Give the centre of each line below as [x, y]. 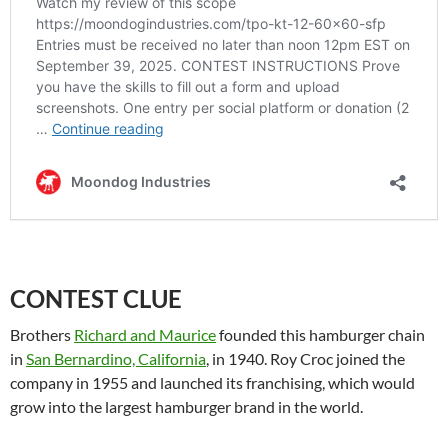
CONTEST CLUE [96, 298]
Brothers [42, 334]
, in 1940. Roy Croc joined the [305, 358]
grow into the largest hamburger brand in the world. [188, 406]
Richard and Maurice [145, 334]
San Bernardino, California [116, 358]
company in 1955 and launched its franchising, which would [212, 382]
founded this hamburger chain [320, 334]
